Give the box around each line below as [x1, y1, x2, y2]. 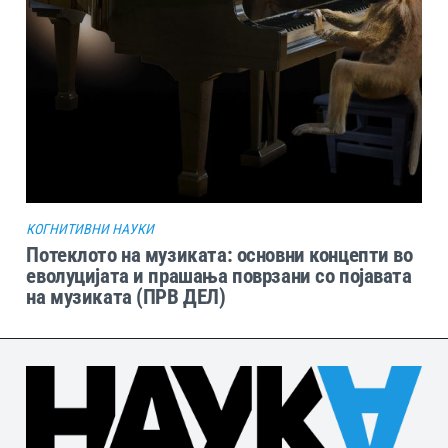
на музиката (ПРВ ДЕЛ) [26, 283, 226, 309]
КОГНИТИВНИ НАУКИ [26, 220, 155, 237]
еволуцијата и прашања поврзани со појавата [26, 262, 412, 288]
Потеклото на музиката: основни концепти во [26, 241, 413, 267]
